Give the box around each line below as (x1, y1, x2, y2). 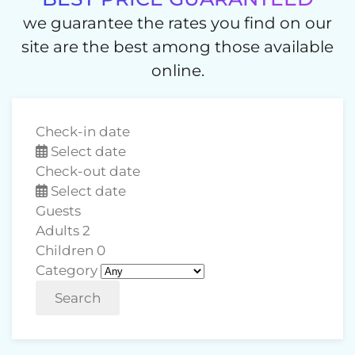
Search (55, 290, 101, 306)
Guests (36, 203, 81, 219)
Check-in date (36, 124, 130, 139)
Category (36, 262, 97, 278)
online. (151, 61, 204, 80)
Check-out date (36, 163, 140, 179)
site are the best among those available (21, 37, 334, 56)
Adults (36, 223, 79, 239)
